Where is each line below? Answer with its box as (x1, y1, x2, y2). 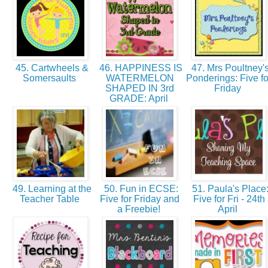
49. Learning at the (10, 184, 92, 194)
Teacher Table (19, 194, 82, 205)
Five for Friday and (100, 194, 179, 205)
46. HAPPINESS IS (97, 63, 182, 74)
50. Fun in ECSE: (101, 184, 178, 194)
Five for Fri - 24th (193, 194, 265, 205)
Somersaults (23, 73, 78, 84)
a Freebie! (117, 204, 163, 215)
